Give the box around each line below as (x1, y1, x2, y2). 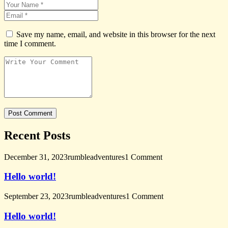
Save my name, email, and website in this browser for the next (16, 30, 215, 39)
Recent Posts (4, 128, 70, 142)
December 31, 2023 (4, 152, 68, 161)
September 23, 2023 (4, 192, 69, 201)
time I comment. (4, 39, 56, 48)
